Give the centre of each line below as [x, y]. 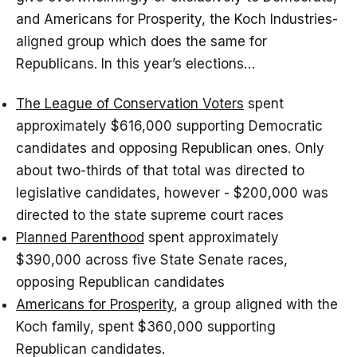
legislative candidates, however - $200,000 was [172, 193]
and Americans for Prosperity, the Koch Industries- [177, 20]
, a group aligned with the [256, 305]
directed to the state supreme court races [150, 216]
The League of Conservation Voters [130, 104]
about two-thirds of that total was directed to [160, 171]
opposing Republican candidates [120, 282]
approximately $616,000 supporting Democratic [169, 126]
